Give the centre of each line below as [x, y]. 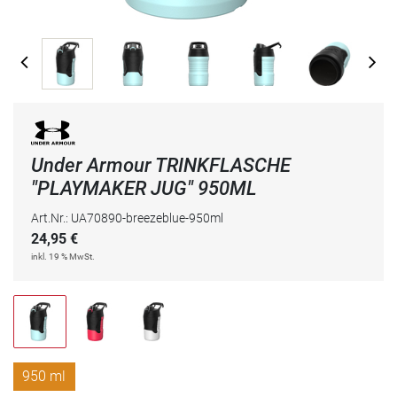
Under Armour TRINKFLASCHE [161, 166]
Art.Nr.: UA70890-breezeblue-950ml [127, 218]
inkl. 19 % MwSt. [63, 257]
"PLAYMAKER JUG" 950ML [144, 189]
